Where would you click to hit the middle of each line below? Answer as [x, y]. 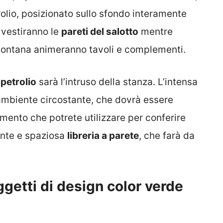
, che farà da [167, 135]
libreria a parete [103, 135]
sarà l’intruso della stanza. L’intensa [117, 82]
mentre [156, 32]
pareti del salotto [100, 32]
